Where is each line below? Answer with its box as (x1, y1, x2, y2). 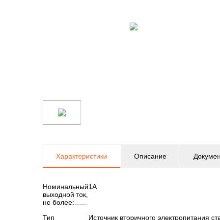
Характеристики (56, 152, 107, 160)
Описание (134, 152, 166, 160)
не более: (43, 198, 74, 206)
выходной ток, (43, 191, 88, 198)
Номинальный (43, 183, 88, 191)
